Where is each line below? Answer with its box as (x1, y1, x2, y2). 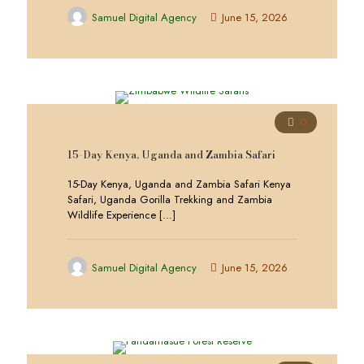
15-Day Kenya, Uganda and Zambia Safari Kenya (67, 176, 291, 192)
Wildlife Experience (67, 207, 156, 223)
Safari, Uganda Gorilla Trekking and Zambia (67, 192, 272, 207)
